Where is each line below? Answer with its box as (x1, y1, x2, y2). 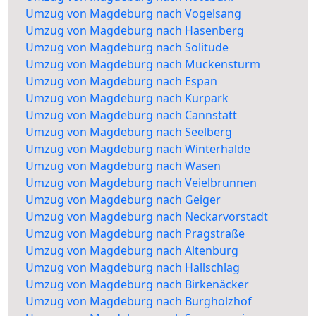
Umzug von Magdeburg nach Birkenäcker (25, 276, 249, 293)
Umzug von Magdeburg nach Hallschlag (25, 260, 240, 276)
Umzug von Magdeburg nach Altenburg (25, 243, 238, 259)
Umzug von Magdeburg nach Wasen (25, 158, 221, 174)
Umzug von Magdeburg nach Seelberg (25, 124, 232, 140)
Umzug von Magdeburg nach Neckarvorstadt (25, 209, 268, 225)
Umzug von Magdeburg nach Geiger (25, 192, 221, 208)
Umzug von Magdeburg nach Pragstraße (25, 226, 245, 242)
